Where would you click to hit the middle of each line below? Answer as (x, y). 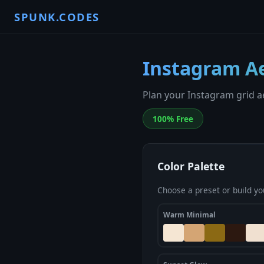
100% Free (173, 119)
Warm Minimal (189, 215)
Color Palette (191, 166)
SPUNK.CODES (57, 17)
